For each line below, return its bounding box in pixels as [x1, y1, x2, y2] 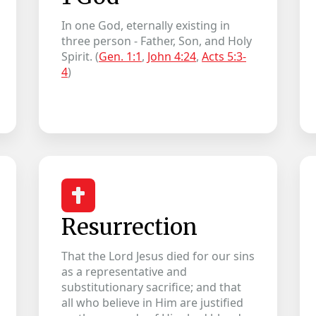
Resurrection [61, 213, 197, 241]
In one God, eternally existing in [61, 18, 230, 33]
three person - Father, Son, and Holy [61, 33, 252, 49]
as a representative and [61, 264, 187, 279]
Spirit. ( [61, 49, 99, 64]
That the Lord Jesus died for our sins [61, 248, 255, 264]
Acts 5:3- [201, 49, 246, 64]
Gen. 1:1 [98, 49, 142, 64]
